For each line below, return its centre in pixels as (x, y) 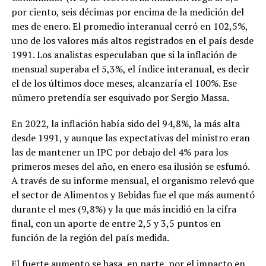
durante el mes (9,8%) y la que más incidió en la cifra (123, 209)
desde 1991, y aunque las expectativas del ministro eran (130, 138)
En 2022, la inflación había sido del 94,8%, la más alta (125, 124)
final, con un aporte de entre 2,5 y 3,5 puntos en (116, 224)
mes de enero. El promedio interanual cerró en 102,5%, (129, 26)
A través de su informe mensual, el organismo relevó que (132, 181)
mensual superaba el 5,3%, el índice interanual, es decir (130, 69)
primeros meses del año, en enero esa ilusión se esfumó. (130, 167)
